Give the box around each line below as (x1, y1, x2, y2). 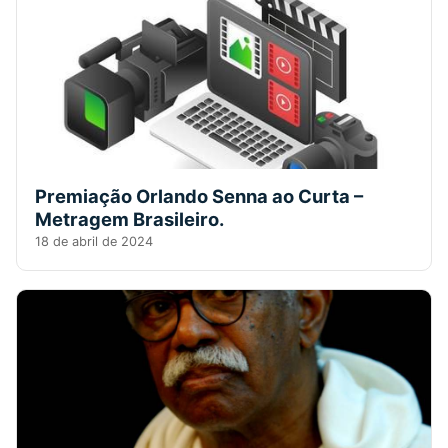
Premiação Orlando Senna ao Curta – (35, 184, 363, 207)
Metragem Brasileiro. (35, 207, 224, 230)
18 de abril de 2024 (35, 233, 153, 249)
